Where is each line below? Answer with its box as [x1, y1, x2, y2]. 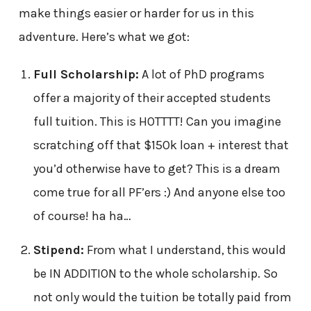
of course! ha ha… [33, 208, 131, 224]
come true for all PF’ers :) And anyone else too [33, 185, 285, 201]
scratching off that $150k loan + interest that [33, 137, 289, 153]
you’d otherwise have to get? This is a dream [33, 161, 280, 177]
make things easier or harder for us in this [18, 6, 254, 22]
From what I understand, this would [83, 242, 286, 258]
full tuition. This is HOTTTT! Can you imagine [33, 114, 281, 130]
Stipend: [33, 242, 84, 258]
